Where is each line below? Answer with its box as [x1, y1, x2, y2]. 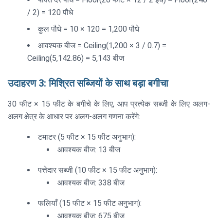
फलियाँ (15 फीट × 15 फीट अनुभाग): [38, 199, 142, 208]
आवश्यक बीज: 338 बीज [57, 178, 125, 188]
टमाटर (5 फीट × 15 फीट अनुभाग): [38, 132, 136, 142]
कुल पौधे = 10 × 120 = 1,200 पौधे [38, 24, 139, 34]
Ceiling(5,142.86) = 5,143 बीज [27, 54, 124, 63]
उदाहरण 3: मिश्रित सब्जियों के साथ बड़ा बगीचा [8, 77, 168, 90]
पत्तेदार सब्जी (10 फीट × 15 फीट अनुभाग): [38, 165, 157, 175]
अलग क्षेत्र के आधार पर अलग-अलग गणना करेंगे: [8, 112, 140, 122]
